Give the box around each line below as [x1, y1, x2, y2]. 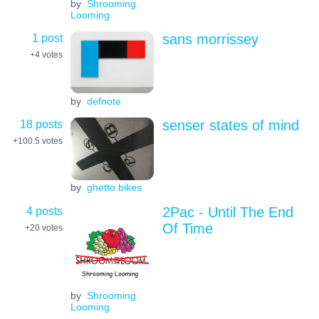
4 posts [26, 204, 63, 217]
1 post [32, 31, 63, 45]
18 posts [20, 117, 63, 130]
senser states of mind [162, 117, 299, 133]
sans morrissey [162, 31, 258, 48]
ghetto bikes [86, 182, 142, 194]
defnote [86, 95, 121, 107]
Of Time [162, 220, 213, 236]
